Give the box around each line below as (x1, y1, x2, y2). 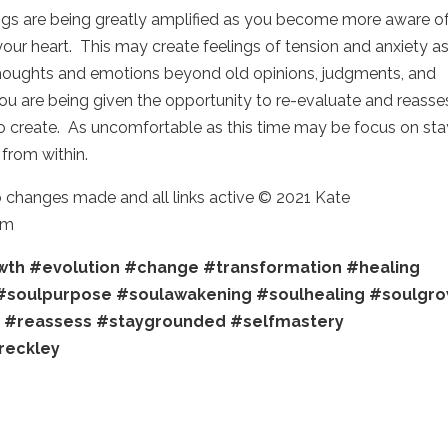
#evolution (29, 257, 121, 277)
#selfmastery (230, 311, 345, 331)
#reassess (4, 311, 93, 331)
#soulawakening (116, 284, 253, 304)
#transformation (203, 257, 343, 277)
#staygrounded (96, 311, 227, 331)
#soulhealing (256, 284, 366, 304)
